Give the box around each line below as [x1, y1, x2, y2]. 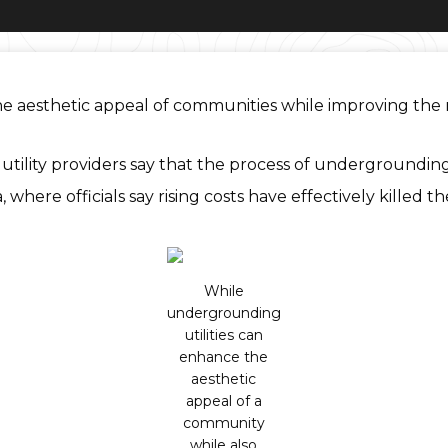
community [182, 414, 265, 432]
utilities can [184, 326, 263, 344]
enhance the [179, 348, 269, 366]
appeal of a [185, 392, 262, 410]
